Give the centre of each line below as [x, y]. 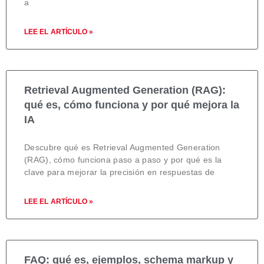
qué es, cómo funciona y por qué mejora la [132, 105]
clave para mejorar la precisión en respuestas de [120, 172]
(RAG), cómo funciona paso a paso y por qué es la [123, 159]
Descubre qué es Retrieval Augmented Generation [122, 147]
